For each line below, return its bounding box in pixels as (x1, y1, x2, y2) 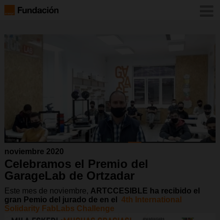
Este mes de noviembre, (4, 187, 90, 195)
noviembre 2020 (4, 147, 64, 156)
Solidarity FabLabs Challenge (4, 204, 114, 213)
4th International (121, 195, 182, 204)
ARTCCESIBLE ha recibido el (90, 187, 200, 195)
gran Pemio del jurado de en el (4, 195, 121, 204)
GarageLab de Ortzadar (4, 169, 135, 183)
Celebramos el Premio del (4, 157, 148, 171)
